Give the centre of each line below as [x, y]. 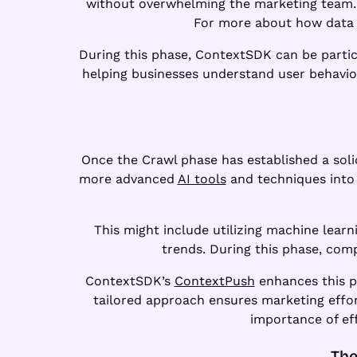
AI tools [202, 178]
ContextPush [214, 280]
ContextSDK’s [129, 280]
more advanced [128, 178]
